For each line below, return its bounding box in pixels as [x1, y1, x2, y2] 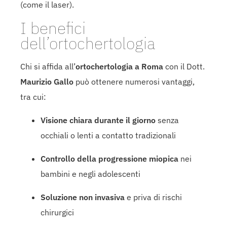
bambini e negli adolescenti [41, 168, 140, 179]
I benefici [20, 17, 86, 39]
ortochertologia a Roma [75, 61, 163, 71]
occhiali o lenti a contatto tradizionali [41, 130, 176, 140]
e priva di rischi [125, 192, 182, 202]
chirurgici [41, 207, 74, 217]
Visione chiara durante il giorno [41, 115, 156, 125]
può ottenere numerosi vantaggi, [73, 76, 195, 87]
